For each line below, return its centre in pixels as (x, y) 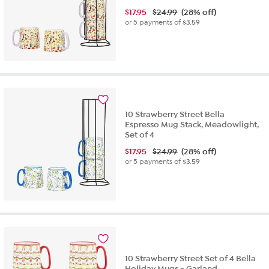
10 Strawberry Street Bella (175, 114)
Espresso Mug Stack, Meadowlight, (192, 124)
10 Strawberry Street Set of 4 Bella (191, 258)
